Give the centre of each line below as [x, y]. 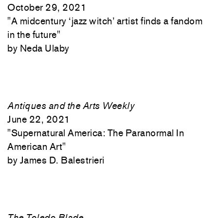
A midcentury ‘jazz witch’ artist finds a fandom [107, 21]
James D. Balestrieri [62, 160]
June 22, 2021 [39, 119]
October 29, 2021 [47, 7]
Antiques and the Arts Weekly [71, 106]
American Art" [37, 146]
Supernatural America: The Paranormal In [97, 133]
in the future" [34, 35]
